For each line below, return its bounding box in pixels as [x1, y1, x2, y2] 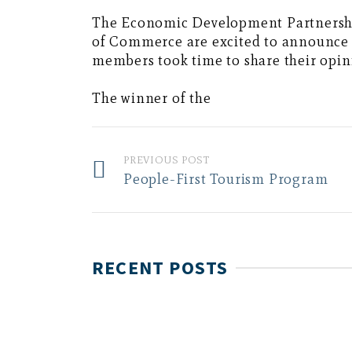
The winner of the [92, 90, 211, 108]
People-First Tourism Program [123, 170, 328, 189]
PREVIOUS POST [123, 154, 210, 167]
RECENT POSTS [92, 255, 229, 280]
